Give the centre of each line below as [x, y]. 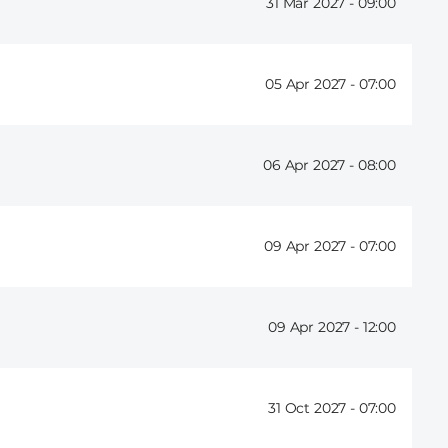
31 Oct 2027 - [313, 408]
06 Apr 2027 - [310, 165]
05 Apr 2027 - [312, 84]
